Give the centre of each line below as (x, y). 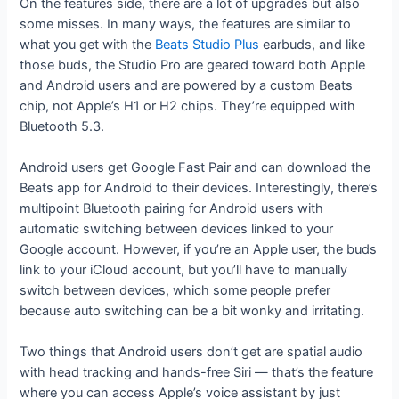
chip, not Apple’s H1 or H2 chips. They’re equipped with (188, 106)
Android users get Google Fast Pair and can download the (195, 167)
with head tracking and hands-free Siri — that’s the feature (197, 373)
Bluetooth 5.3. (64, 126)
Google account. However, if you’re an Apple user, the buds (199, 249)
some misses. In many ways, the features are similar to (186, 24)
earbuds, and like (313, 44)
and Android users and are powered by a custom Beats (187, 85)
